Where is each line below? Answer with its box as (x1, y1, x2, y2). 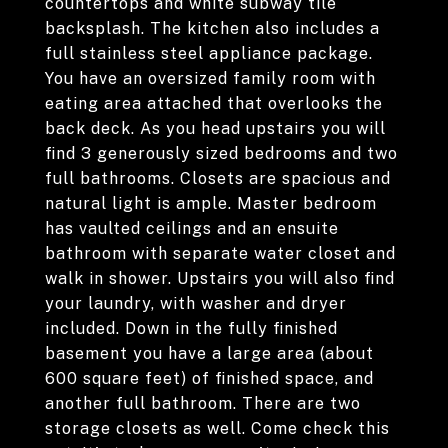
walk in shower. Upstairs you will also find (45, 269, 395, 288)
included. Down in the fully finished (45, 319, 338, 338)
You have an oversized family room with (45, 69, 376, 88)
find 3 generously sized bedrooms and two (45, 144, 398, 163)
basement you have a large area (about (45, 344, 374, 363)
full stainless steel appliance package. (45, 44, 373, 63)
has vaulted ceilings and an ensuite (45, 219, 339, 238)
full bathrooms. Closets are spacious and (45, 169, 391, 188)
